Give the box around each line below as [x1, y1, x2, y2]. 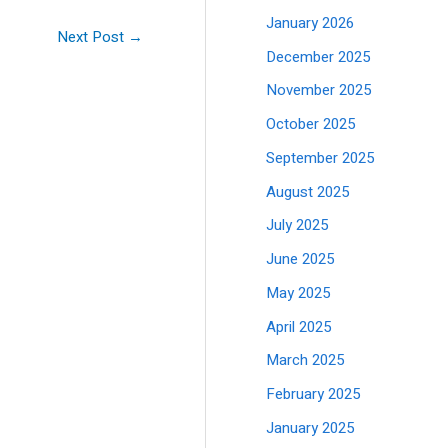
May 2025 [266, 281, 331, 304]
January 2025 [266, 416, 355, 439]
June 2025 [266, 248, 335, 270]
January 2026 [266, 11, 355, 34]
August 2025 [266, 180, 350, 203]
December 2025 [266, 45, 371, 68]
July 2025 [266, 214, 329, 237]
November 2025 [266, 79, 372, 102]
